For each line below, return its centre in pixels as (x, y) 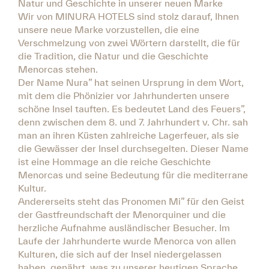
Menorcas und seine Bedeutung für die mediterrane (133, 174)
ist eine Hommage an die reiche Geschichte (114, 161)
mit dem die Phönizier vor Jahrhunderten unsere (124, 95)
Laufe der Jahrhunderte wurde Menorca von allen (127, 240)
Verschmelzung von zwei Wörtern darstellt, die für (129, 42)
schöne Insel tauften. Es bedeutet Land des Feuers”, (132, 108)
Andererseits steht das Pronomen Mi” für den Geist (131, 201)
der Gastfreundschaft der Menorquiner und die (122, 214)
